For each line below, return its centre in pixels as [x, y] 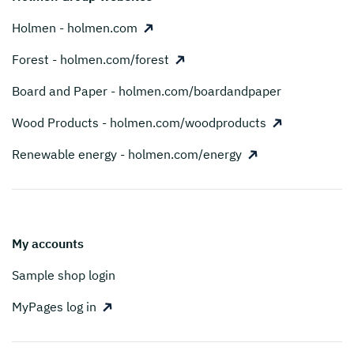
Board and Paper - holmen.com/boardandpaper [147, 90]
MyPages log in [54, 306]
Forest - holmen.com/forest [90, 59]
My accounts [48, 243]
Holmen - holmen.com [75, 27]
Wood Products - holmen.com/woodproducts [139, 122]
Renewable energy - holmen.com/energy [127, 154]
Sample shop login [64, 275]
